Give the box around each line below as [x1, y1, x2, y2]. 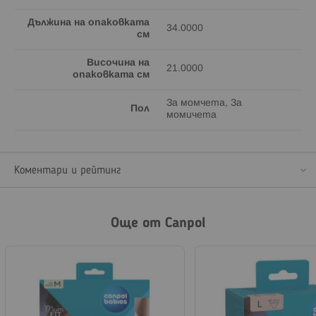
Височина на [87, 58, 150, 68]
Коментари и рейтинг [14, 164, 121, 176]
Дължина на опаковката [28, 18, 150, 28]
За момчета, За [166, 98, 242, 108]
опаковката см [73, 70, 150, 80]
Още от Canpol [111, 216, 205, 231]
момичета [166, 110, 217, 120]
